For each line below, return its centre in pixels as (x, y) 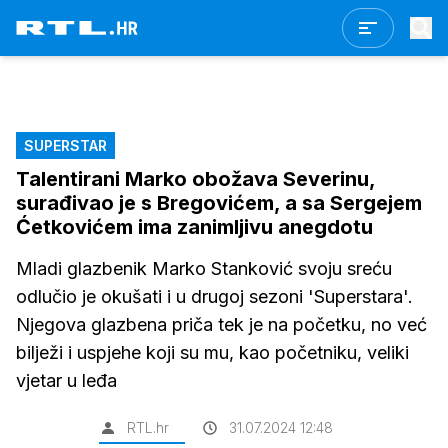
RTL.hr (148, 427)
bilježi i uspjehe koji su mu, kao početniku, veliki (212, 352)
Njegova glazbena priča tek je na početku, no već (221, 324)
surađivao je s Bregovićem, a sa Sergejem (219, 203)
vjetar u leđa (66, 380)
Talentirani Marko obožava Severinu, (195, 179)
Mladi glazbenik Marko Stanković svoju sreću (204, 268)
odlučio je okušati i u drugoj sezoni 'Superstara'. (214, 296)
